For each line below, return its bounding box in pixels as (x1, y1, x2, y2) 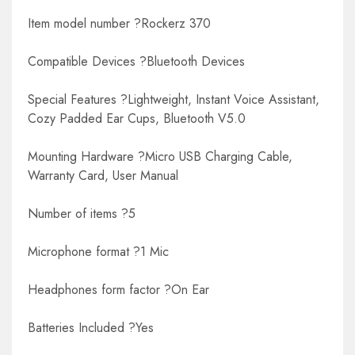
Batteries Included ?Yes (28, 318, 154, 337)
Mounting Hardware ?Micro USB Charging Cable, (28, 147, 292, 166)
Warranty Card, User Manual (28, 166, 178, 185)
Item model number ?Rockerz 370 (28, 13, 211, 32)
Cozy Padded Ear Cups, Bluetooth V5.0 (28, 109, 246, 128)
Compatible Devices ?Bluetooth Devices (28, 52, 245, 71)
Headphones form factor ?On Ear (28, 280, 209, 299)
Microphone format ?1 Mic (28, 242, 169, 261)
